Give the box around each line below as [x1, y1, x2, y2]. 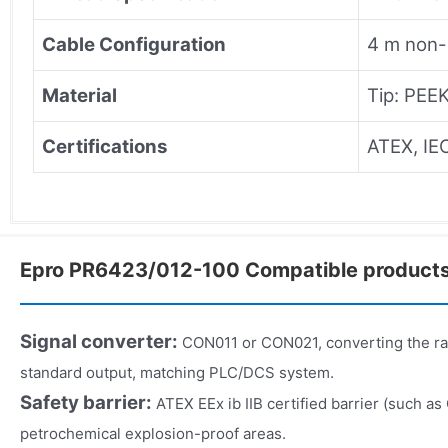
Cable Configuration [42, 32, 226, 56]
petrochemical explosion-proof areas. [20, 423, 286, 443]
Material [42, 83, 117, 107]
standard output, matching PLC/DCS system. [20, 362, 334, 382]
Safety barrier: [20, 390, 152, 414]
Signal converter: [20, 329, 178, 353]
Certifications [42, 134, 167, 158]
